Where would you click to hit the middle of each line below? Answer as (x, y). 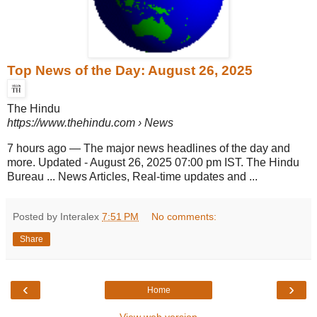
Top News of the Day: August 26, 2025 (130, 71)
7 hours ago (37, 149)
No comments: (184, 217)
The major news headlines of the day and (187, 149)
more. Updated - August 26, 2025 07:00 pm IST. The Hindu (153, 163)
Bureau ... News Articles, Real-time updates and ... (132, 177)
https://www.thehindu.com (71, 123)
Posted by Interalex (57, 217)
